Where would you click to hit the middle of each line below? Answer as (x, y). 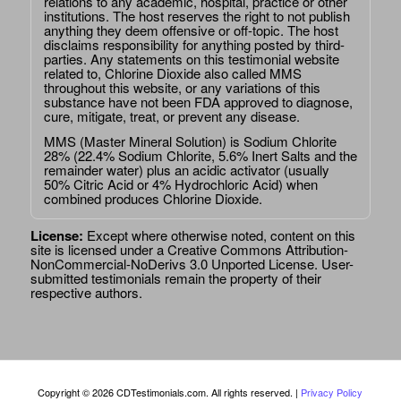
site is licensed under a (97, 250)
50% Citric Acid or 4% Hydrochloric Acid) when (180, 184)
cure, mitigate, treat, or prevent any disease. (171, 115)
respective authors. (86, 293)
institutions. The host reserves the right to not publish (196, 15)
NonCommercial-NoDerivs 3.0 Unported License (172, 264)
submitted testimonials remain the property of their (175, 278)
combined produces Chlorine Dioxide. (153, 199)
